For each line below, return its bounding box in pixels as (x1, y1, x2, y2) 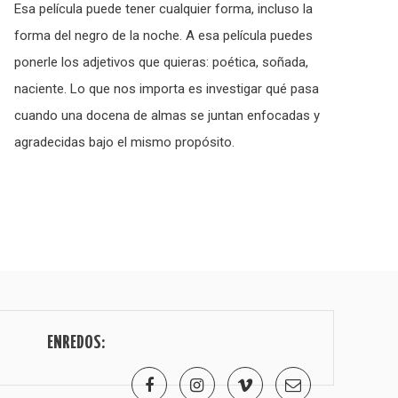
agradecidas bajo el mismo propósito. (13, 133, 235, 150)
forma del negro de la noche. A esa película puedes (13, 27, 313, 44)
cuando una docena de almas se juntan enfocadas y (13, 107, 320, 123)
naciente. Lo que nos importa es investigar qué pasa (13, 80, 319, 97)
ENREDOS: (47, 333, 106, 352)
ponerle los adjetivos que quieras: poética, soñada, (13, 53, 308, 70)
